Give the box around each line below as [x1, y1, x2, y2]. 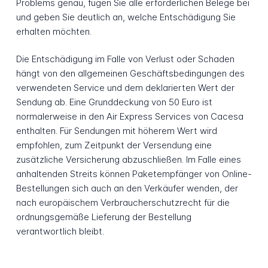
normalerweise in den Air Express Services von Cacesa [16, 111, 243, 123]
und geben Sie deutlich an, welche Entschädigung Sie [16, 11, 236, 23]
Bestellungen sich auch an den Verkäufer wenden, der [16, 182, 238, 194]
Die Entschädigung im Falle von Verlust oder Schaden [16, 53, 234, 65]
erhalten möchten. [16, 25, 92, 37]
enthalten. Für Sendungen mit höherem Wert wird [16, 125, 217, 137]
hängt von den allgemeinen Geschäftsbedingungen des [16, 68, 245, 80]
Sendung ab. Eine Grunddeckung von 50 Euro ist [16, 96, 212, 108]
